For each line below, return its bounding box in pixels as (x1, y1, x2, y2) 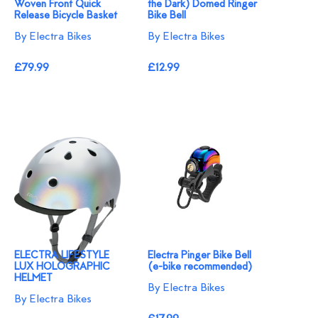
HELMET (14, 271, 53, 285)
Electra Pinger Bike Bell (148, 248, 252, 263)
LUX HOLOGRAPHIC (14, 260, 110, 274)
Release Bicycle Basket (14, 9, 117, 23)
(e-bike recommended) (148, 260, 253, 274)
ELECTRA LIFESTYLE (14, 248, 109, 263)
